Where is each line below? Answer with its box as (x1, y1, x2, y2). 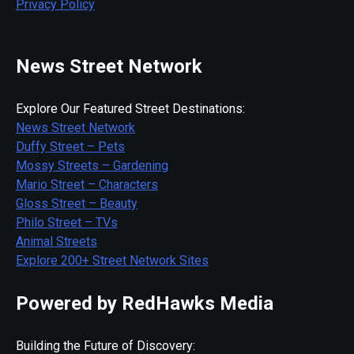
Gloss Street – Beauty (16, 195, 137, 211)
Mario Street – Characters (16, 176, 158, 192)
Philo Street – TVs (16, 214, 118, 230)
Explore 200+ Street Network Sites (16, 252, 209, 268)
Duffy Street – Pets (16, 138, 125, 154)
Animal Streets (16, 233, 97, 249)
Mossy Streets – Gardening (16, 157, 168, 173)
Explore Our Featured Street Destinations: (16, 100, 245, 116)
